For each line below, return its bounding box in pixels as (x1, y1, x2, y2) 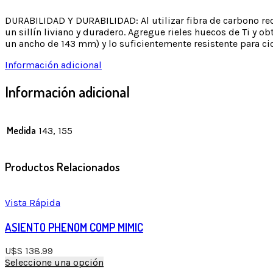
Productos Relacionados (5, 160, 120, 174)
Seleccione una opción (5, 257, 104, 269)
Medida (7, 124, 36, 137)
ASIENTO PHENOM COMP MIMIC (5, 219, 143, 234)
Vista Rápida (5, 196, 60, 208)
